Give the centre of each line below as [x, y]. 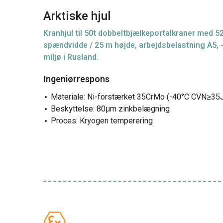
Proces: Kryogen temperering [102, 121]
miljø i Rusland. [71, 57]
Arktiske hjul [77, 16]
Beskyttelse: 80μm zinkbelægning [110, 109]
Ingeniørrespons [76, 79]
